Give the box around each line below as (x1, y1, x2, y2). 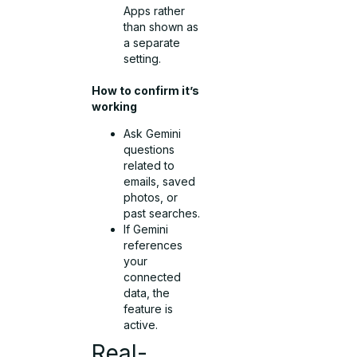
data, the (124, 286, 171, 300)
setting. (124, 52, 162, 66)
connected (124, 270, 182, 284)
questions (124, 143, 175, 157)
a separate (124, 36, 181, 50)
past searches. (124, 206, 201, 221)
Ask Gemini (124, 127, 182, 141)
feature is (124, 302, 174, 316)
